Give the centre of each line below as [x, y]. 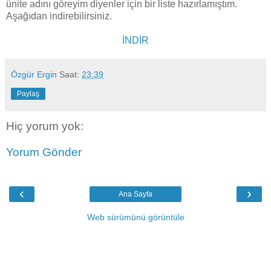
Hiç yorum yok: [45, 126]
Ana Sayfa [135, 194]
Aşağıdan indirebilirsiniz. [59, 16]
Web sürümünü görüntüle [135, 217]
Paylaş [28, 93]
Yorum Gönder [44, 152]
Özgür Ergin [34, 74]
